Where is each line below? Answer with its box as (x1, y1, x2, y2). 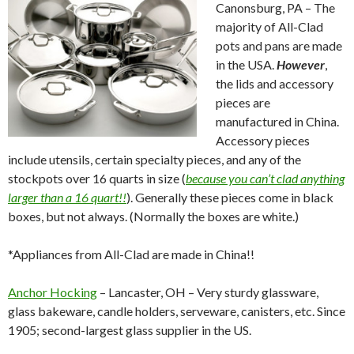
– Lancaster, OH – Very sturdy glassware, (97, 284, 318, 299)
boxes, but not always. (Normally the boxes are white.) (8, 209, 299, 224)
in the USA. (216, 57, 277, 72)
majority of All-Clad (216, 19, 323, 34)
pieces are (216, 95, 270, 110)
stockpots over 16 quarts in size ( (8, 171, 186, 186)
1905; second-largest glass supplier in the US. (8, 322, 251, 337)
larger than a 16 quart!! (8, 190, 126, 205)
